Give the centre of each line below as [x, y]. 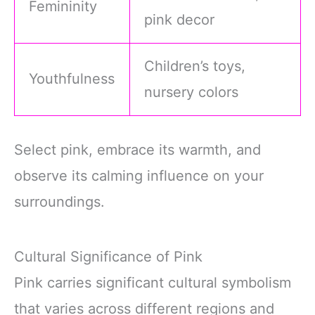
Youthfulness [72, 79]
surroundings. [59, 202]
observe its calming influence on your [139, 176]
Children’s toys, [195, 66]
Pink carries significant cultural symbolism [153, 282]
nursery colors [192, 92]
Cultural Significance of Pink [108, 256]
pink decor [180, 20]
